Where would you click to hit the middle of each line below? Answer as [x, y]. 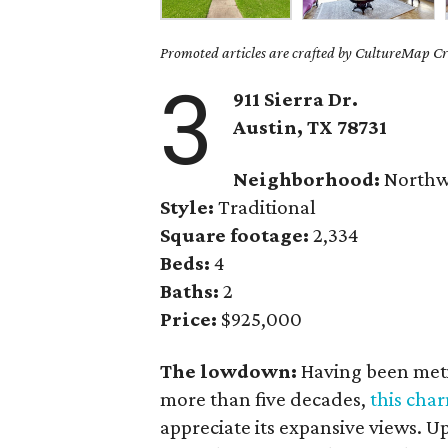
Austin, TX [285, 127]
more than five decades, [265, 399]
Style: [187, 207]
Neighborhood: [307, 179]
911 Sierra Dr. [296, 99]
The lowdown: [231, 371]
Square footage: [235, 235]
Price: [189, 319]
